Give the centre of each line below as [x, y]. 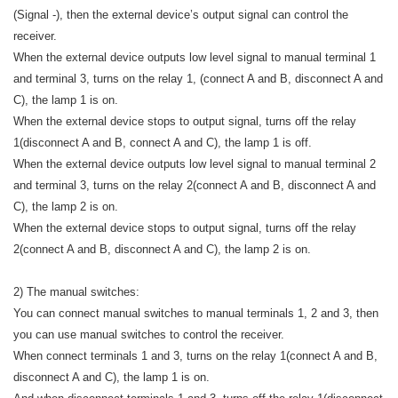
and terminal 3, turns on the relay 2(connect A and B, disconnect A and [195, 185]
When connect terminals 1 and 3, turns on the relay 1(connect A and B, [195, 355]
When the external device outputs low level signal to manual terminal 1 [195, 57]
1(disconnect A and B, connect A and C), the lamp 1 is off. [163, 142]
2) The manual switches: [76, 291]
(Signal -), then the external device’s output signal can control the [181, 14]
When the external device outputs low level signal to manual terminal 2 [195, 163]
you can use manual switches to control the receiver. [149, 334]
